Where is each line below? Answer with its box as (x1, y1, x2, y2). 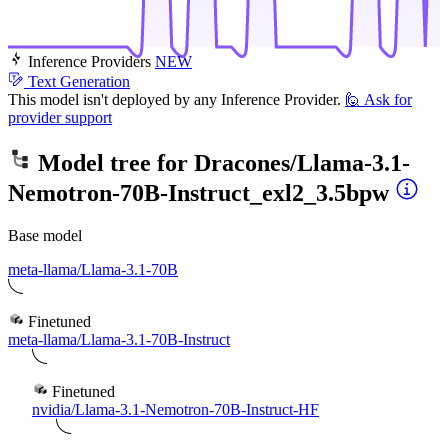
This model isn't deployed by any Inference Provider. (8, 90, 341, 108)
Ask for (364, 90, 412, 108)
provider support (8, 108, 112, 126)
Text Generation (28, 72, 130, 90)
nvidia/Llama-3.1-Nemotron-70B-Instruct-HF (32, 400, 319, 418)
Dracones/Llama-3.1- (194, 149, 410, 176)
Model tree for (32, 149, 194, 176)
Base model (8, 226, 82, 244)
